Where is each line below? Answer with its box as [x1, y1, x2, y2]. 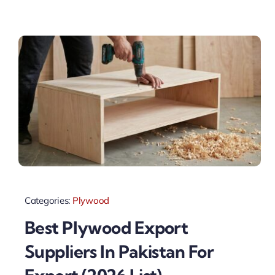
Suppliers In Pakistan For [24, 241, 214, 263]
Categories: [24, 194, 72, 206]
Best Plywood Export [24, 217, 188, 239]
